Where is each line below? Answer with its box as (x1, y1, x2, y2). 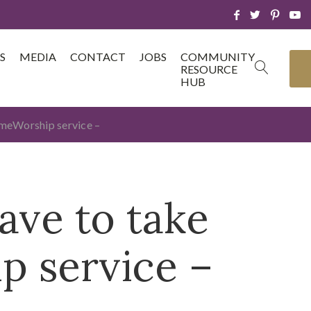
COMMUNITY (180, 50, 255, 63)
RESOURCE (180, 62, 237, 76)
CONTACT (70, 50, 126, 63)
